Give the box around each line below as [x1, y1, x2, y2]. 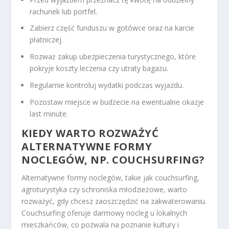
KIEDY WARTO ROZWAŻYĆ [21, 126, 159, 140]
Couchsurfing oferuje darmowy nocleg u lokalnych [21, 208, 188, 218]
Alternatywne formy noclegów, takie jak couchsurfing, [21, 172, 200, 182]
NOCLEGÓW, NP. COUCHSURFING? [21, 152, 205, 167]
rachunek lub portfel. [30, 6, 98, 16]
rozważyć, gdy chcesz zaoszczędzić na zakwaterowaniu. [21, 196, 207, 206]
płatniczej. [30, 35, 63, 45]
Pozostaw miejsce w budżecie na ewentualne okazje [30, 97, 204, 107]
